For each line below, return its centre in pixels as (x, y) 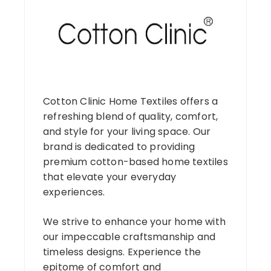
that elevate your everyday (110, 177)
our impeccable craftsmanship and (129, 237)
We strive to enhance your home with (134, 222)
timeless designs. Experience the (122, 252)
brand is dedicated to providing (119, 147)
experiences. (74, 192)
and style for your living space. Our (127, 132)
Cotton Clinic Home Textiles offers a (131, 102)
